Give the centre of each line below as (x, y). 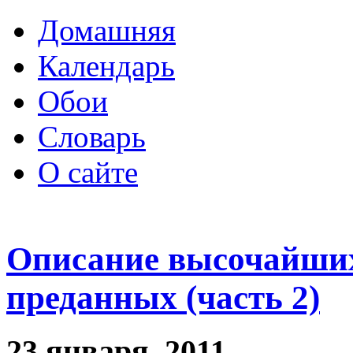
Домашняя (107, 30)
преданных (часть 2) (163, 297)
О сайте (88, 172)
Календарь (106, 66)
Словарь (92, 137)
